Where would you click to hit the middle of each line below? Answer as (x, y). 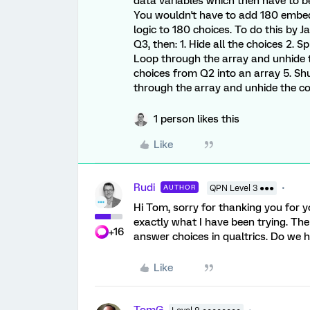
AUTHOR (180, 187)
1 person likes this (197, 119)
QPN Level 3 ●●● (242, 188)
